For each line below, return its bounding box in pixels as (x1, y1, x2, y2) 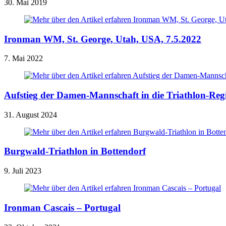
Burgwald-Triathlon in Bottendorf (4, 146, 146, 157)
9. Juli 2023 (4, 166, 41, 176)
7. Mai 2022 (4, 54, 43, 63)
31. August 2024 (4, 110, 57, 119)
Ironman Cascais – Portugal (4, 202, 121, 213)
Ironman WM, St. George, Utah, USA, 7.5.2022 (4, 33, 201, 44)
